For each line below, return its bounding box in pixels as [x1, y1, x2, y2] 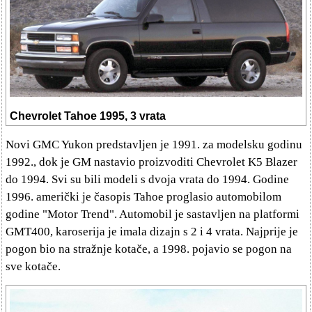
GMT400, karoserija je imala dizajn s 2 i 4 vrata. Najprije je [6, 224, 298, 238]
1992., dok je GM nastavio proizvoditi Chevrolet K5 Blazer [6, 155, 297, 169]
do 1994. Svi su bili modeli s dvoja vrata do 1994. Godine [6, 172, 289, 186]
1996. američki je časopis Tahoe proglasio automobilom [6, 189, 281, 203]
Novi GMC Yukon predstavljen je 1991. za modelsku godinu [6, 137, 302, 151]
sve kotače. [6, 259, 61, 273]
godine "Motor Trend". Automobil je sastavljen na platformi [6, 207, 299, 221]
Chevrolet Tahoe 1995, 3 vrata [10, 109, 166, 122]
